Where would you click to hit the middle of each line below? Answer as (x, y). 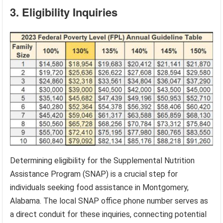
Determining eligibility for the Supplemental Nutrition (103, 161)
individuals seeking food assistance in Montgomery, (100, 188)
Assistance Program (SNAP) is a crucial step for (94, 174)
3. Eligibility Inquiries (64, 12)
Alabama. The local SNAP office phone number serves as (109, 201)
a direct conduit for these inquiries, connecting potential (109, 215)
